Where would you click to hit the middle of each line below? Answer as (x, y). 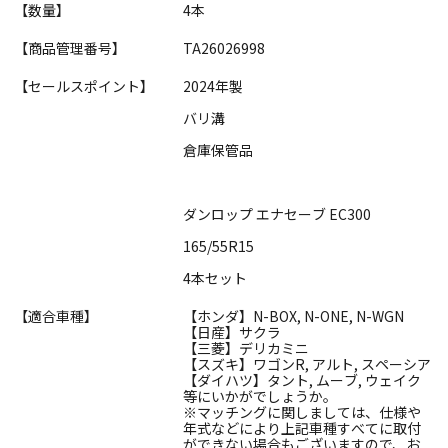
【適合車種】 (56, 316)
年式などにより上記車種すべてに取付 (302, 428)
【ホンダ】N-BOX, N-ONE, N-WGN (293, 316)
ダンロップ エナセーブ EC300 (277, 214)
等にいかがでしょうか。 (260, 396)
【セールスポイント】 (84, 86)
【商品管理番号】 (70, 48)
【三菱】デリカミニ (246, 348)
